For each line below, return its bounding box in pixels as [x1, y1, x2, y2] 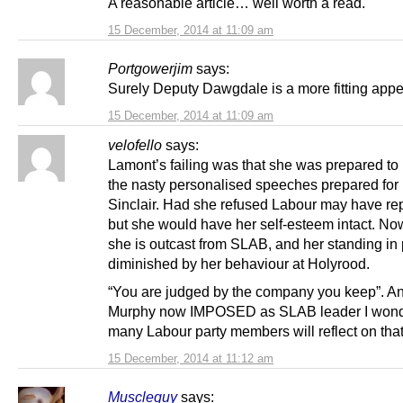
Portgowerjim [108, 59, 193, 76]
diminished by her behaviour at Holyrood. [108, 255, 370, 272]
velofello [108, 136, 162, 153]
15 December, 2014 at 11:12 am [108, 351, 273, 365]
